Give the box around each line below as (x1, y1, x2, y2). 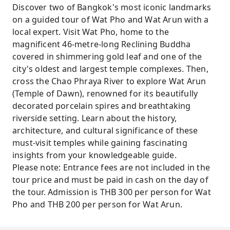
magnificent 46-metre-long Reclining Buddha (12, 39, 191, 50)
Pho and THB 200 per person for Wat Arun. (12, 199, 183, 210)
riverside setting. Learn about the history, (12, 112, 177, 124)
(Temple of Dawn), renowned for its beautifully (12, 88, 198, 99)
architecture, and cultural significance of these (12, 125, 198, 136)
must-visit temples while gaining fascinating (12, 137, 187, 148)
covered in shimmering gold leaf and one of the (12, 51, 202, 62)
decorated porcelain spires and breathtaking (12, 100, 191, 111)
